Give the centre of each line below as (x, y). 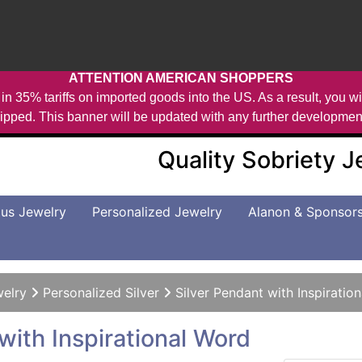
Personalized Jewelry (157, 212)
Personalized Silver (101, 293)
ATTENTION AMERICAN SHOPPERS (181, 78)
